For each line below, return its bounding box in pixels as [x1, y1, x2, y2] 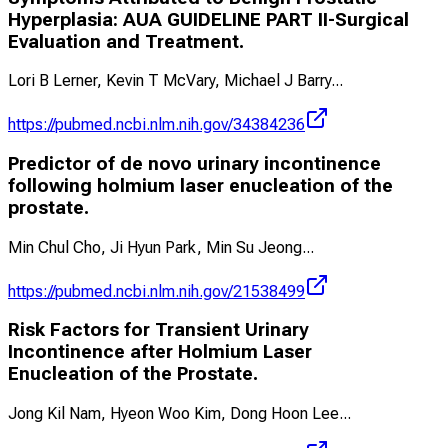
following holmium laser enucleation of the [8, 175, 393, 198]
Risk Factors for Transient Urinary [8, 319, 309, 342]
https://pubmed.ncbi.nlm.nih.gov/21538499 [8, 281, 305, 301]
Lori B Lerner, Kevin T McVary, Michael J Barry [8, 71, 331, 91]
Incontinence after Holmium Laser [8, 341, 312, 364]
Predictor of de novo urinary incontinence [8, 153, 381, 176]
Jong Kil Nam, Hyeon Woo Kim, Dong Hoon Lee [8, 404, 339, 424]
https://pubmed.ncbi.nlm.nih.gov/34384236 [8, 115, 305, 135]
